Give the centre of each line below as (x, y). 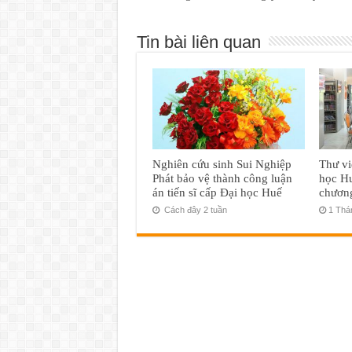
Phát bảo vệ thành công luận (222, 178)
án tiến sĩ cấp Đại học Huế (217, 192)
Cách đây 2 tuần (194, 210)
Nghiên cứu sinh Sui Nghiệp (222, 164)
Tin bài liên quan (198, 42)
